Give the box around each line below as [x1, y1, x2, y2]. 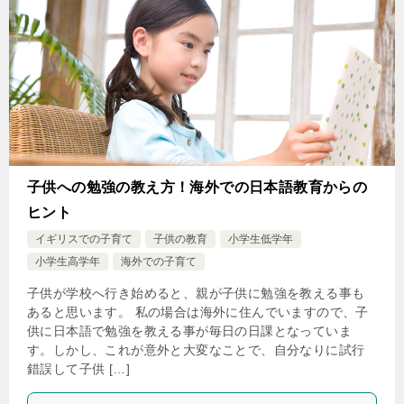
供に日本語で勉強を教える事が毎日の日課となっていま [27, 324, 352, 338]
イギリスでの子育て [35, 233, 133, 245]
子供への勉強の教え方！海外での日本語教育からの [27, 179, 368, 195]
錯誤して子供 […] [27, 362, 130, 376]
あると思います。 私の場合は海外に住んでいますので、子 [27, 305, 369, 319]
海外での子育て [121, 255, 197, 268]
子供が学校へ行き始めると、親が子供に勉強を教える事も [27, 286, 365, 300]
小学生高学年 [35, 255, 100, 268]
